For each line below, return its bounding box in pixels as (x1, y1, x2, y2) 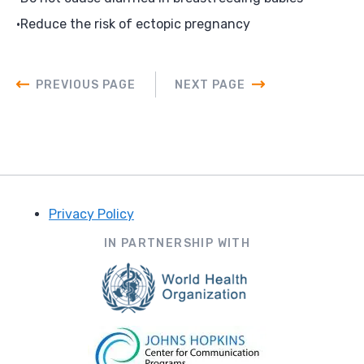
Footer (16, 223, 80, 246)
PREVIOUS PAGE (36, 77, 136, 92)
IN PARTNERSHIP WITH (103, 236, 251, 250)
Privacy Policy (49, 206, 134, 222)
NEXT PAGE (175, 77, 245, 92)
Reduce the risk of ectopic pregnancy (20, 15, 250, 32)
